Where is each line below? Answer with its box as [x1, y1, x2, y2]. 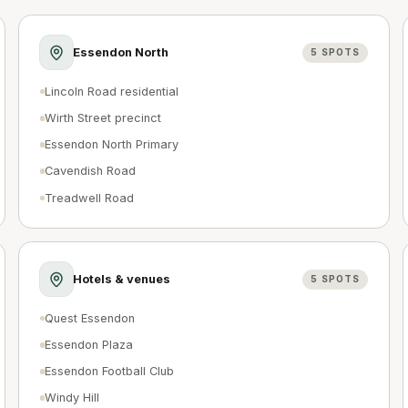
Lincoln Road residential [45, 84, 178, 98]
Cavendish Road [45, 164, 136, 178]
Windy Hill [45, 391, 99, 405]
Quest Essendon [45, 311, 135, 325]
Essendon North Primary [45, 138, 178, 152]
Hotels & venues [73, 271, 171, 286]
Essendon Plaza [45, 338, 133, 352]
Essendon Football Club [45, 364, 174, 379]
